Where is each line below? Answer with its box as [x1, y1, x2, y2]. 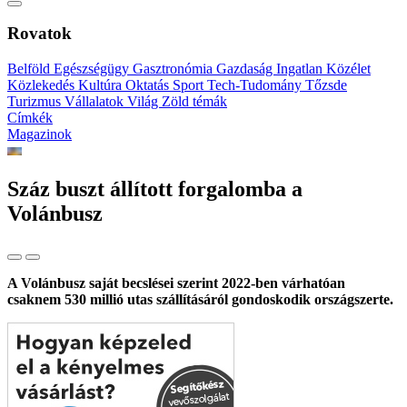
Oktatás [125, 77, 173, 94]
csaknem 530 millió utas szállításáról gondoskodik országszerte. [7, 291, 393, 307]
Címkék [7, 110, 53, 126]
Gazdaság [216, 61, 276, 77]
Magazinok [7, 126, 72, 143]
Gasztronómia [133, 61, 216, 77]
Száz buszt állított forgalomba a [7, 177, 303, 202]
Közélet [326, 61, 371, 77]
